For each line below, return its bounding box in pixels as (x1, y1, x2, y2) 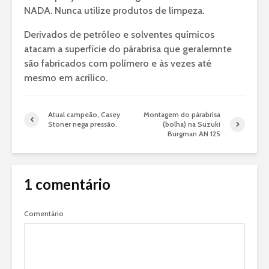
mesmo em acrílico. (24, 72, 107, 84)
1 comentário (24, 175, 110, 193)
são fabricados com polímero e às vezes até (24, 58, 211, 70)
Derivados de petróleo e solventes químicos (24, 29, 214, 41)
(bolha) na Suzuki (163, 119, 221, 129)
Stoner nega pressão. (48, 119, 117, 129)
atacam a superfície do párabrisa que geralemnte (24, 43, 232, 55)
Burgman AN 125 (168, 129, 221, 139)
